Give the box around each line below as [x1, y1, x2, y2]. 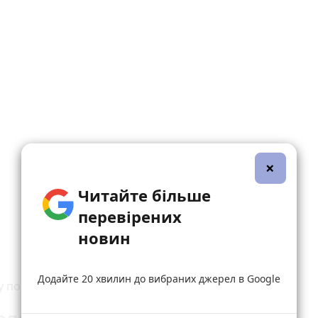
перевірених [77, 205, 182, 227]
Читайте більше [77, 184, 211, 206]
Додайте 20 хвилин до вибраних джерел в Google [37, 271, 280, 285]
